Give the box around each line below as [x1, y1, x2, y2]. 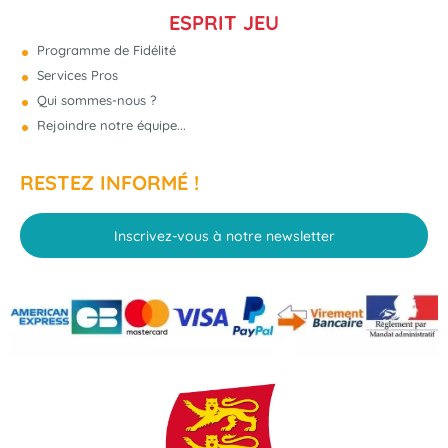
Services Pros [33, 67, 118, 84]
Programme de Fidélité [33, 42, 176, 59]
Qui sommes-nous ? [33, 92, 156, 109]
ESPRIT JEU [169, 10, 279, 36]
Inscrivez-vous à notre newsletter [113, 226, 335, 245]
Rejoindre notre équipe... [33, 117, 186, 134]
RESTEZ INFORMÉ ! [20, 170, 199, 196]
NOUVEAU [307, 83, 362, 98]
